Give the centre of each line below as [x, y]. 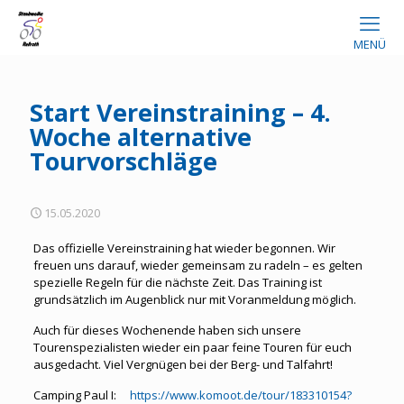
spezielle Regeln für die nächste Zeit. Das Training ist [177, 282]
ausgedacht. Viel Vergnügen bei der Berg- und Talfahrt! [183, 364]
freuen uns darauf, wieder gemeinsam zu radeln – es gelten [197, 265]
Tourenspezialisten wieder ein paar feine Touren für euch [192, 347]
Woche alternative [141, 137]
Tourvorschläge [124, 161]
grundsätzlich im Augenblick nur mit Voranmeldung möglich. [194, 299]
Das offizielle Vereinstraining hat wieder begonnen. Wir [184, 248]
